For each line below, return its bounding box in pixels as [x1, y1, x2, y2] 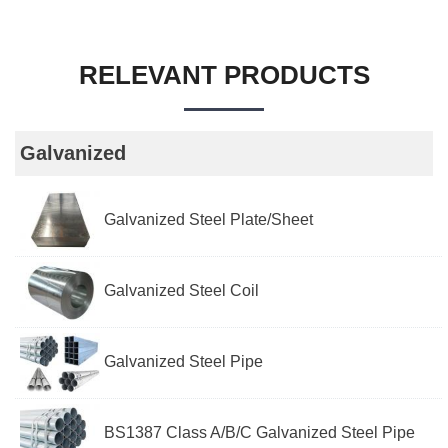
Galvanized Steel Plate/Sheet [100, 211, 314, 229]
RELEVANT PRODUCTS [78, 60, 370, 91]
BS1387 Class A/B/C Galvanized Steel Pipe [100, 424, 416, 442]
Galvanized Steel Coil [100, 282, 260, 300]
